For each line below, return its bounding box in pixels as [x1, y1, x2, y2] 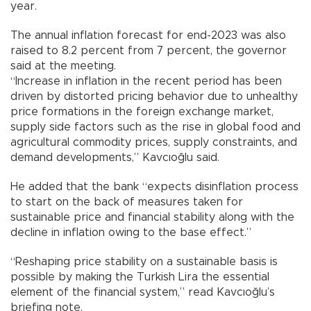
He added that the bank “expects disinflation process [10, 181, 299, 193]
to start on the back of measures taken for [10, 196, 243, 208]
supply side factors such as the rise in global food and [10, 121, 301, 133]
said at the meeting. [10, 60, 116, 72]
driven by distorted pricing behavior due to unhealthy [10, 91, 298, 103]
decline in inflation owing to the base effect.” [10, 227, 251, 239]
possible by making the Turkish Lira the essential [10, 271, 269, 283]
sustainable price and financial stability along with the [10, 212, 294, 224]
